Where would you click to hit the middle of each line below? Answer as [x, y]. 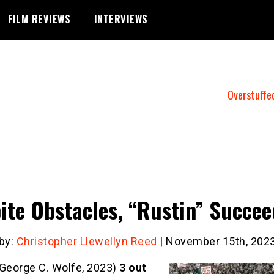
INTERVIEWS [121, 19]
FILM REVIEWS [39, 19]
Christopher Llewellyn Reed [87, 241]
